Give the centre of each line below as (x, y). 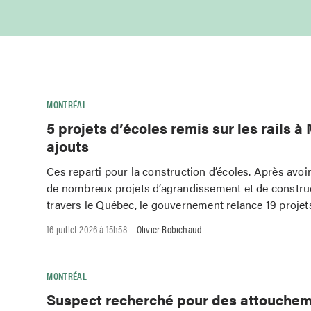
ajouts (68, 145)
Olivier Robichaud (169, 229)
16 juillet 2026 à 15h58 (87, 229)
